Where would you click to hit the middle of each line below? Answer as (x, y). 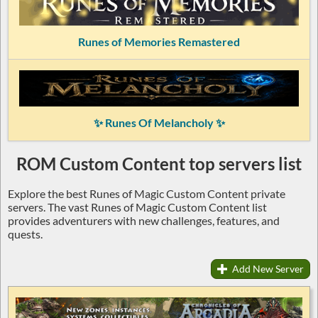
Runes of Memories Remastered (159, 42)
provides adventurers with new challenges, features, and (144, 220)
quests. (25, 234)
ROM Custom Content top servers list (159, 163)
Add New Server (267, 268)
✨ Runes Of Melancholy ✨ (159, 122)
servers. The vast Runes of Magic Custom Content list (137, 207)
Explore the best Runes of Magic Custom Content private (147, 193)
